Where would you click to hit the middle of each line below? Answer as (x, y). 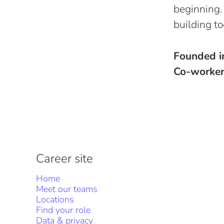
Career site (64, 158)
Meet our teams (67, 189)
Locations (55, 199)
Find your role (63, 210)
